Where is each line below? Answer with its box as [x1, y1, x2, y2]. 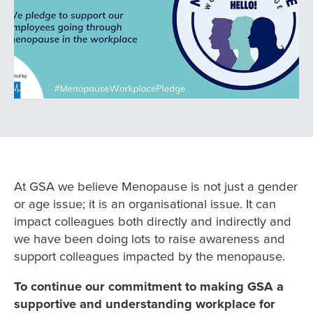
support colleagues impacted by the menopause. [13, 246, 285, 265]
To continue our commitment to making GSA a [13, 276, 284, 296]
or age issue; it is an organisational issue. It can [13, 194, 276, 212]
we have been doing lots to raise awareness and [13, 228, 285, 247]
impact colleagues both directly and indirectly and [13, 211, 291, 230]
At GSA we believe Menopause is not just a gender [13, 176, 298, 195]
